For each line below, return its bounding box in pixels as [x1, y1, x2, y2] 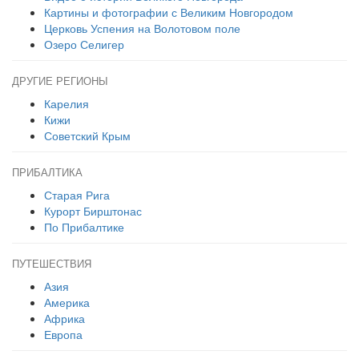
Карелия [44, 95, 89, 111]
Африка [44, 310, 85, 326]
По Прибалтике [44, 219, 124, 235]
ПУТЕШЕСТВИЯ [12, 259, 91, 270]
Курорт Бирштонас [44, 203, 142, 219]
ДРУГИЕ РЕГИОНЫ [12, 76, 108, 87]
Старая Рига [44, 187, 110, 203]
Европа [44, 326, 83, 342]
